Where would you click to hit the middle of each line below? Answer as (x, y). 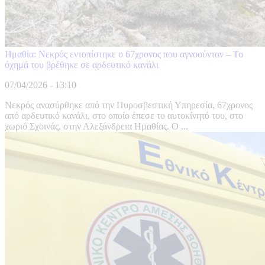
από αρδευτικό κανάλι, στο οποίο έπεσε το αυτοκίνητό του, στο (124, 116)
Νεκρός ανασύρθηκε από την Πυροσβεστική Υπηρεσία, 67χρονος (129, 105)
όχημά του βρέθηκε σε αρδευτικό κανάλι (82, 65)
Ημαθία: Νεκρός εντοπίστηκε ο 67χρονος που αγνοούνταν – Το (124, 54)
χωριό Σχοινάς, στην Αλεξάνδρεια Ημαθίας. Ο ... (96, 127)
